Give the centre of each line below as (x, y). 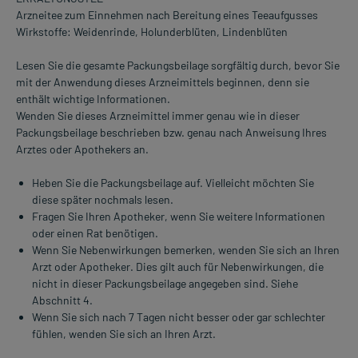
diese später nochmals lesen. (103, 200)
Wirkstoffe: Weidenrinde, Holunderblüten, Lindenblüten (152, 32)
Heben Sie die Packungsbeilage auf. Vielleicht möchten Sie (173, 183)
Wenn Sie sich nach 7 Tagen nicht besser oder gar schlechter (179, 317)
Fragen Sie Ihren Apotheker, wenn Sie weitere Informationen (179, 217)
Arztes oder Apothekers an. (82, 149)
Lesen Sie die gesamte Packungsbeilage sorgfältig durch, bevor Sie (178, 66)
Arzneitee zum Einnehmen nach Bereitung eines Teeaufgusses (167, 15)
